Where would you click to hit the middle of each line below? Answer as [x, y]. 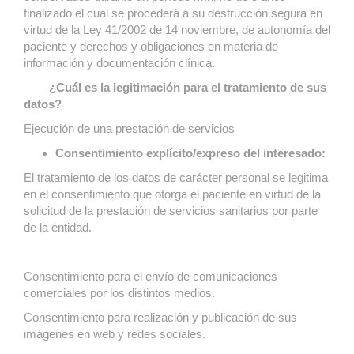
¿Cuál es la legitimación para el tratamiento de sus [175, 87]
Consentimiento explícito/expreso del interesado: [190, 153]
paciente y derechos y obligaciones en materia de [151, 46]
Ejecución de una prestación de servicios [129, 128]
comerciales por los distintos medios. [119, 293]
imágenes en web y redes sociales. [115, 334]
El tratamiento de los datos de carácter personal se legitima [176, 177]
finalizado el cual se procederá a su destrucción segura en [173, 13]
